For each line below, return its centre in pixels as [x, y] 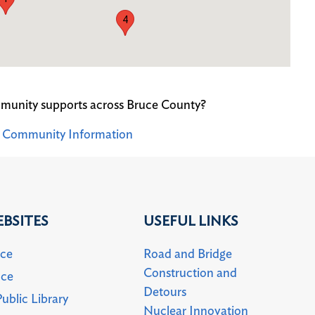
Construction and [191, 273]
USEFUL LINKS [191, 221]
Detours [165, 292]
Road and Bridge [188, 254]
